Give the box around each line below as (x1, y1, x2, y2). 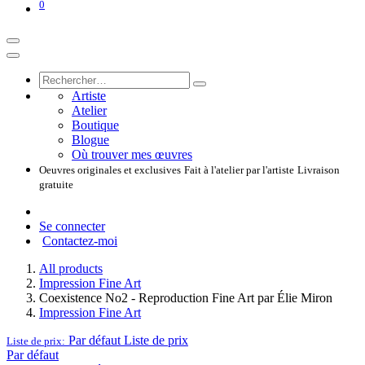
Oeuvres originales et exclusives (39, 164, 181, 177)
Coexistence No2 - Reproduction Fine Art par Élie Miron (39, 291, 332, 306)
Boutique (72, 118, 119, 133)
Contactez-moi (42, 234, 117, 248)
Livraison (297, 164, 340, 177)
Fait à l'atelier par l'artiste (184, 164, 294, 177)
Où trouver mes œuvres (72, 147, 192, 162)
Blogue (72, 133, 109, 147)
